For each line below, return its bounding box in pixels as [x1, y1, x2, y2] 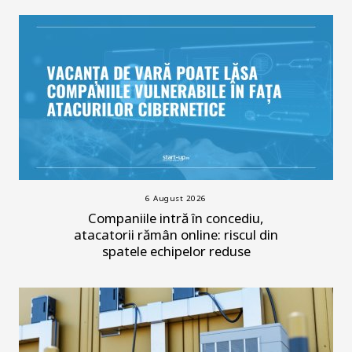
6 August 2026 [145, 192, 207, 203]
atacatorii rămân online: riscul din [74, 225, 278, 244]
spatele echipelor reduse [101, 241, 251, 260]
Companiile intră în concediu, [88, 208, 264, 227]
